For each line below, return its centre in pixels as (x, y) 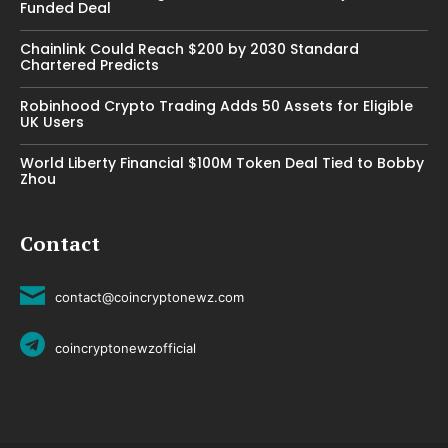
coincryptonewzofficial (125, 348)
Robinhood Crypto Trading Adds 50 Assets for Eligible (216, 106)
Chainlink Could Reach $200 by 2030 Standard (189, 49)
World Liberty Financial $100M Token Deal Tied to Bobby (222, 163)
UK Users (54, 122)
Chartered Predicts (89, 65)
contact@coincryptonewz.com (149, 297)
